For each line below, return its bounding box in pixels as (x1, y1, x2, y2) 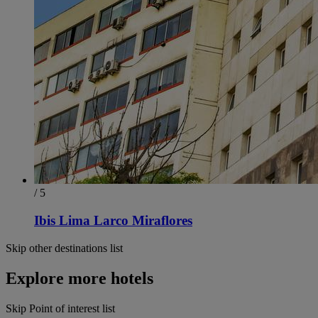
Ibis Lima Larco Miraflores (34, 213, 192, 229)
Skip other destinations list (6, 241, 123, 254)
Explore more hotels (6, 268, 153, 287)
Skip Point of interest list (6, 302, 115, 314)
